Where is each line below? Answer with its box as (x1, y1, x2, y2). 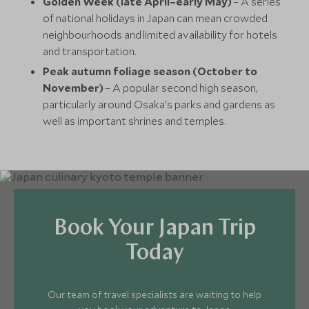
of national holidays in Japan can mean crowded (43, 11, 268, 26)
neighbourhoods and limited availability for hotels (43, 28, 278, 42)
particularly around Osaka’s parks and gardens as (43, 97, 276, 112)
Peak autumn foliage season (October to (43, 64, 258, 79)
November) (43, 81, 106, 95)
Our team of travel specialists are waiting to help (48, 288, 261, 301)
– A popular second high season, (105, 81, 259, 95)
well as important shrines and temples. (43, 114, 227, 128)
